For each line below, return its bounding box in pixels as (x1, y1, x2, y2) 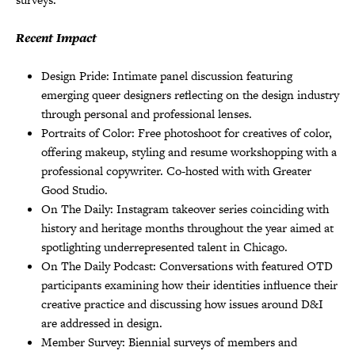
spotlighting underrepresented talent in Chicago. (41, 238, 288, 255)
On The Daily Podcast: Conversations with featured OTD (41, 257, 333, 274)
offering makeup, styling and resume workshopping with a (41, 143, 337, 160)
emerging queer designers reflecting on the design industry (41, 86, 339, 103)
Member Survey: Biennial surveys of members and (41, 333, 297, 350)
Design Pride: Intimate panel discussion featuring (41, 67, 292, 84)
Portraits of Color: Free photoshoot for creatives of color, (41, 124, 332, 141)
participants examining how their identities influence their (41, 276, 338, 293)
